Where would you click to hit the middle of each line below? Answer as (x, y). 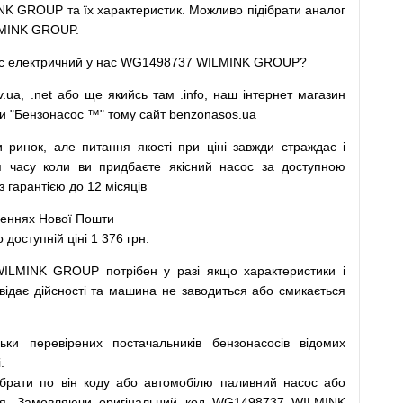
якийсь (127, 94)
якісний (190, 166)
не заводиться (204, 291)
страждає (309, 147)
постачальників (157, 343)
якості (154, 147)
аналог (326, 10)
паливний (248, 382)
